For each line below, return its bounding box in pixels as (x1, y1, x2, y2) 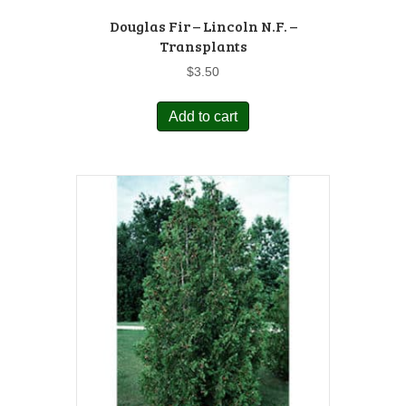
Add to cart (169, 108, 237, 124)
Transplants (159, 35, 247, 55)
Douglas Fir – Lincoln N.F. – (109, 15, 297, 35)
